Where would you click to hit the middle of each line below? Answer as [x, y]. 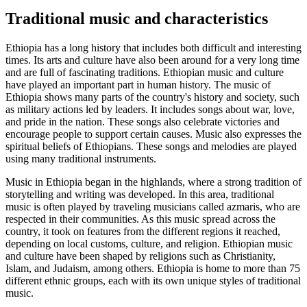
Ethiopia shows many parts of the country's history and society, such [152, 97]
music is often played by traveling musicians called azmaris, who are [153, 207]
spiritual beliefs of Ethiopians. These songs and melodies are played [151, 147]
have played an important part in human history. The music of [138, 85]
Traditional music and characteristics [137, 19]
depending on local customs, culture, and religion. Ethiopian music [149, 244]
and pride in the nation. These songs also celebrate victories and [143, 122]
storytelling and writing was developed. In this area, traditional [140, 195]
